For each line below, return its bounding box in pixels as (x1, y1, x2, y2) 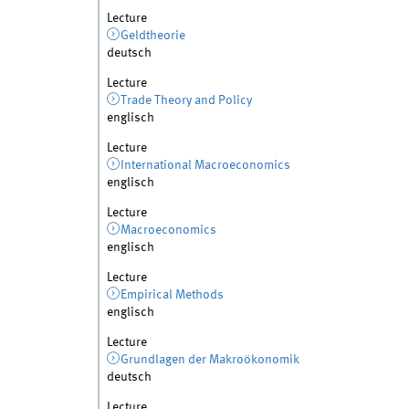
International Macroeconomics (121, 158, 291, 172)
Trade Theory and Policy (121, 93, 253, 107)
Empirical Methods (121, 288, 225, 301)
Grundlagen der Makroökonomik (121, 352, 300, 366)
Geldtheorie (121, 28, 186, 42)
